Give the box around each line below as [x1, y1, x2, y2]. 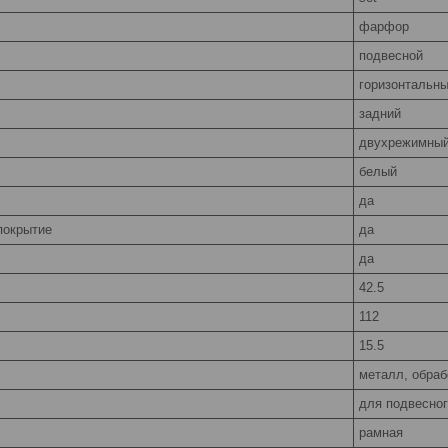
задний [359, 105, 401, 121]
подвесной [359, 47, 423, 63]
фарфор [359, 18, 409, 34]
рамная [359, 424, 403, 440]
